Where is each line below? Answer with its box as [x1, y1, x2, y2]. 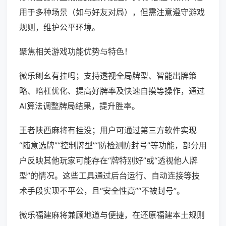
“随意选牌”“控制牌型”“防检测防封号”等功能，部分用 [19, 140, 207, 151]
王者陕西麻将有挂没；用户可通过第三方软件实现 [19, 125, 197, 136]
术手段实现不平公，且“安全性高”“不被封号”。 [19, 186, 185, 196]
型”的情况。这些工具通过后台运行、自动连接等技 [19, 171, 200, 181]
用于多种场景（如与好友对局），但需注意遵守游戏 [19, 7, 205, 18]
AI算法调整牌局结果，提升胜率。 [19, 101, 140, 111]
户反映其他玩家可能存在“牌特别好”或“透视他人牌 [19, 155, 198, 166]
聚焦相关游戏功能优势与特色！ [19, 46, 132, 57]
